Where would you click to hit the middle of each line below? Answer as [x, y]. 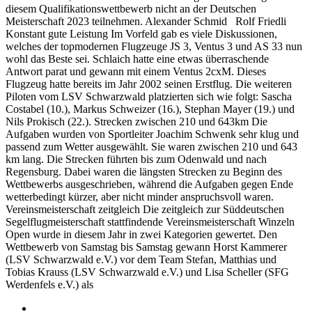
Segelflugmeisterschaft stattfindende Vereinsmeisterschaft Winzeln [150, 222]
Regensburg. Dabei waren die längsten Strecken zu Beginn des [144, 172]
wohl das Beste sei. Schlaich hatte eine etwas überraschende [137, 59]
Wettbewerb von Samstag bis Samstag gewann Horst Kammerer [146, 247]
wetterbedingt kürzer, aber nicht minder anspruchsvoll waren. [140, 197]
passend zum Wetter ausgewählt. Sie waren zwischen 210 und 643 [151, 147]
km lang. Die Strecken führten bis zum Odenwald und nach [136, 159]
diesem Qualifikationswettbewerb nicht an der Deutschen [131, 9]
